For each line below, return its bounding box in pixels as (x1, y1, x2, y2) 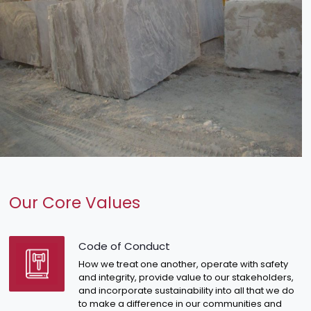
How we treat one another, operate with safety (78, 257, 289, 271)
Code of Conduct (78, 238, 171, 253)
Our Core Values (9, 191, 141, 214)
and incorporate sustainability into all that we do (78, 283, 295, 297)
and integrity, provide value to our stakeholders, (78, 270, 294, 284)
